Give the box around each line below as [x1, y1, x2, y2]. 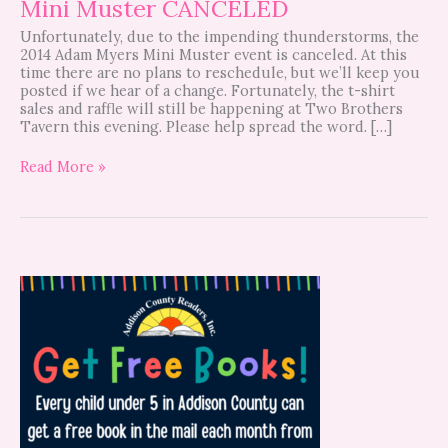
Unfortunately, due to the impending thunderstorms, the [20, 27, 419, 47]
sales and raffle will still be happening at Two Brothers [20, 99, 403, 119]
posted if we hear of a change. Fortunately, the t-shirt [20, 81, 395, 101]
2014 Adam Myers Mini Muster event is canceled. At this [20, 45, 407, 65]
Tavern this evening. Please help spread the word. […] [20, 117, 392, 137]
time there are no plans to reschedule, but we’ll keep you [20, 63, 420, 83]
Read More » [20, 156, 106, 176]
